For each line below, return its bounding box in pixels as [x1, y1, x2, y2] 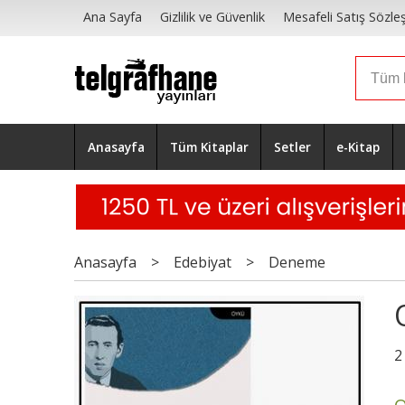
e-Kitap [336, 137, 381, 155]
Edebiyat [174, 252, 231, 273]
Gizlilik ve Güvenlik [160, 8, 266, 26]
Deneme [268, 252, 325, 273]
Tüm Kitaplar [169, 137, 249, 155]
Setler [273, 137, 311, 155]
